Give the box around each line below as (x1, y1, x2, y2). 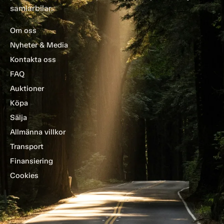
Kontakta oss (10, 55, 56, 64)
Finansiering (10, 156, 53, 165)
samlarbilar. (10, 3, 53, 13)
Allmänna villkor (10, 127, 65, 136)
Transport (10, 142, 43, 151)
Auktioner (10, 84, 44, 93)
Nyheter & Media (10, 40, 68, 49)
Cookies (10, 171, 38, 180)
